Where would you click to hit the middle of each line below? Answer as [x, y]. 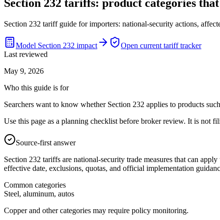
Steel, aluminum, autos [39, 193]
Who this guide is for [36, 87]
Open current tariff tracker [161, 45]
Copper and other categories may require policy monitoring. [96, 210]
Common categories [35, 185]
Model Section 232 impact [56, 45]
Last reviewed [26, 54]
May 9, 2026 [24, 71]
